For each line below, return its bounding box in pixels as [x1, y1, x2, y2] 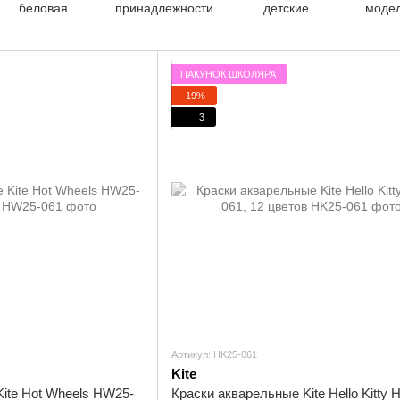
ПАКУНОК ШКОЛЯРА [180, 68, 276, 79]
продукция [12, 17, 74, 31]
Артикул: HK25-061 [171, 349, 257, 360]
